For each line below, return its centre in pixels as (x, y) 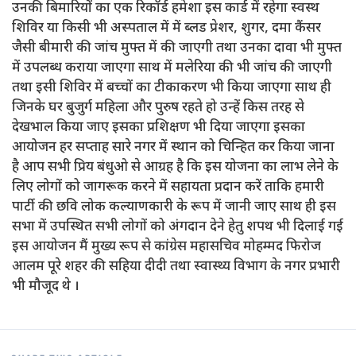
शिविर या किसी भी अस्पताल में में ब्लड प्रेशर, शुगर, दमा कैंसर (166, 29)
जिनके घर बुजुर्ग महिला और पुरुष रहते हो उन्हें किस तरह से (158, 108)
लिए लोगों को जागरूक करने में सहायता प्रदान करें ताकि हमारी (168, 188)
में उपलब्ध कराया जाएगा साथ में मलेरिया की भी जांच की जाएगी (172, 68)
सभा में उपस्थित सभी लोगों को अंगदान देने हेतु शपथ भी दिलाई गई (178, 227)
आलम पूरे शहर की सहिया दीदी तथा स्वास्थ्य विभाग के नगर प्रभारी (176, 267)
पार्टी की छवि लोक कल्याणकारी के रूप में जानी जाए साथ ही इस (174, 207)
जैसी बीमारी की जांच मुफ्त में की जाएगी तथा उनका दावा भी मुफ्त (177, 48)
